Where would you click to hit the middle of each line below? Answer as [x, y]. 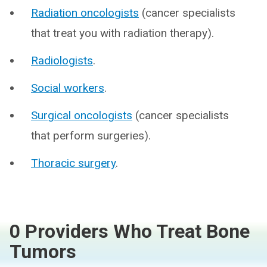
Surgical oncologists [82, 115]
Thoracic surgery [73, 163]
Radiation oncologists [85, 13]
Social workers [68, 88]
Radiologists [62, 60]
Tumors [43, 252]
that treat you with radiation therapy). [122, 33]
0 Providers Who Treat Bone [130, 231]
